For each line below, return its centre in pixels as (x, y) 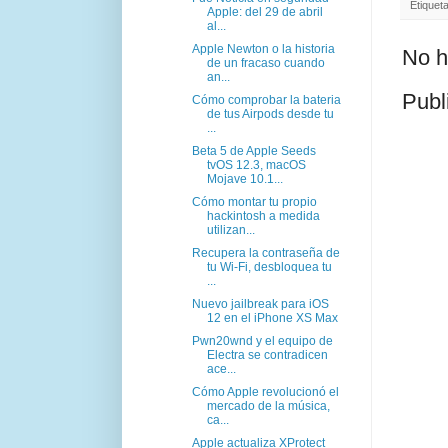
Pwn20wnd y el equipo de (262, 340)
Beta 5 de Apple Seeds (253, 150)
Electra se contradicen (267, 354)
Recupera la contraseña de (265, 252)
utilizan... (230, 229)
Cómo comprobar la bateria (266, 99)
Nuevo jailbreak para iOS (260, 303)
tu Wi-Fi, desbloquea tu (269, 266)
